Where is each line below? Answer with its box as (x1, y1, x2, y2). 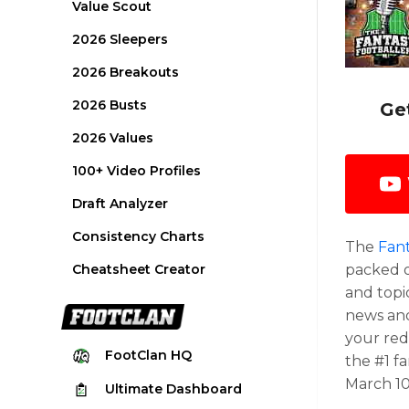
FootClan (105, 347, 172, 364)
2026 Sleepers (72, 31, 169, 47)
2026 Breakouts (72, 64, 180, 80)
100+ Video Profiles (72, 163, 202, 179)
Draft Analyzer (72, 195, 169, 212)
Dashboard (166, 380, 243, 397)
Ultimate (105, 380, 167, 397)
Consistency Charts (72, 228, 205, 245)
